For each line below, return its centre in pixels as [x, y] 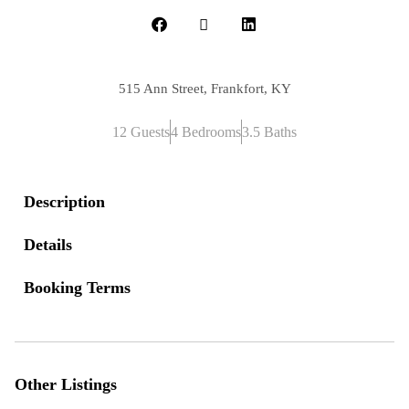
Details [48, 245]
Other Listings [66, 384]
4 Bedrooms [206, 132]
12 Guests [141, 132]
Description [64, 202]
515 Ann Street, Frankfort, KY [204, 89]
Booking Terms [77, 288]
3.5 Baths [269, 132]
